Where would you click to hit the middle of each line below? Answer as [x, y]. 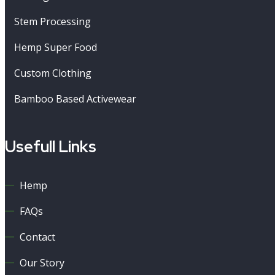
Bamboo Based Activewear [75, 99]
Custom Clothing [53, 73]
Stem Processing [52, 21]
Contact [37, 237]
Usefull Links [51, 146]
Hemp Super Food [56, 47]
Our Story [42, 262]
